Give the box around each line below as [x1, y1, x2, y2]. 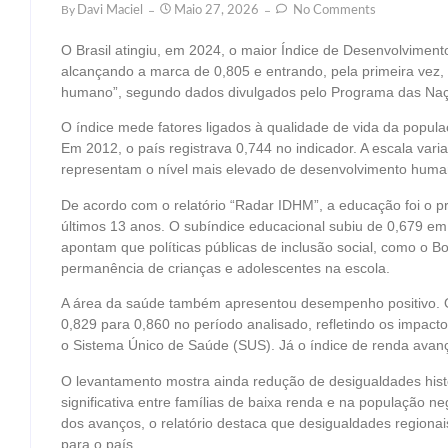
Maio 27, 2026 [174, 4, 259, 17]
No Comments [290, 4, 376, 17]
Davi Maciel [77, 4, 143, 17]
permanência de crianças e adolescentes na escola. [61, 259, 390, 276]
